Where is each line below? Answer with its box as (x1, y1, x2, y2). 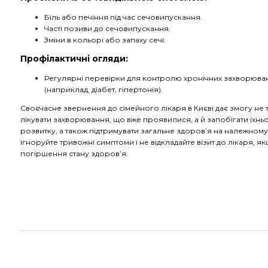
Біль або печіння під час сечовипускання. (44, 13, 202, 22)
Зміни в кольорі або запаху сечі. (44, 35, 166, 44)
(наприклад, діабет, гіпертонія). (44, 85, 163, 94)
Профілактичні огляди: (20, 53, 128, 64)
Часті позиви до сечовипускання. (44, 24, 170, 33)
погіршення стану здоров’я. (20, 149, 128, 158)
